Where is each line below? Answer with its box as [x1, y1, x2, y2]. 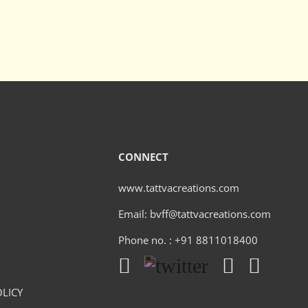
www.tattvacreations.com [118, 180, 240, 195]
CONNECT [118, 149, 169, 164]
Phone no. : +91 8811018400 [118, 232, 261, 247]
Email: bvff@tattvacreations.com [118, 206, 272, 221]
